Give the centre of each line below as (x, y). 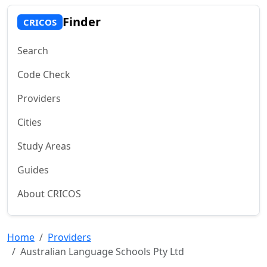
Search (33, 51)
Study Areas (44, 146)
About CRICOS (49, 194)
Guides (33, 170)
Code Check (44, 74)
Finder (81, 22)
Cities (30, 122)
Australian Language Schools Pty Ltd (102, 252)
